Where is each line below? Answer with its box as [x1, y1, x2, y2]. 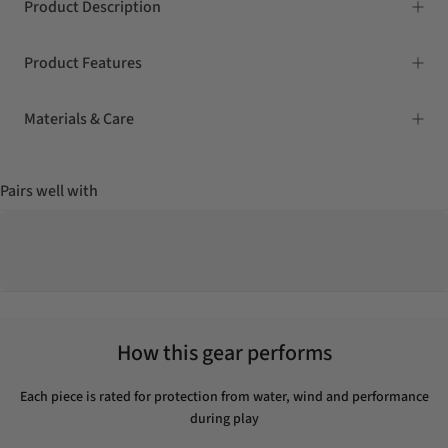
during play [189, 408, 259, 429]
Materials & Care [24, 107, 134, 130]
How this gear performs [116, 336, 332, 369]
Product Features [24, 51, 142, 74]
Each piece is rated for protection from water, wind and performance [19, 386, 429, 407]
